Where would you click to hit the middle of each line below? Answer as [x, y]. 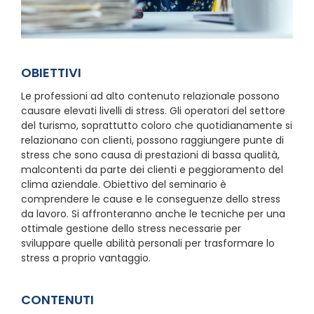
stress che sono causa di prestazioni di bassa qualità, [150, 155]
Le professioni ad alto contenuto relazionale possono [150, 96]
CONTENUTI [57, 299]
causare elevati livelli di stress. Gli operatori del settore [153, 110]
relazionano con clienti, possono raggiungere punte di [152, 140]
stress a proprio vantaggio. [86, 258]
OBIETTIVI [51, 72]
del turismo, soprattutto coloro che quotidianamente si [156, 125]
